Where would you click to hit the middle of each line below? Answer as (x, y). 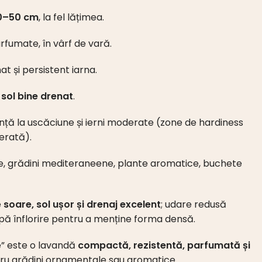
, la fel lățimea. (71, 17)
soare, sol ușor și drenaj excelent (82, 204)
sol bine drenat (37, 96)
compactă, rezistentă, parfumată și (164, 245)
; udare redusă (194, 204)
